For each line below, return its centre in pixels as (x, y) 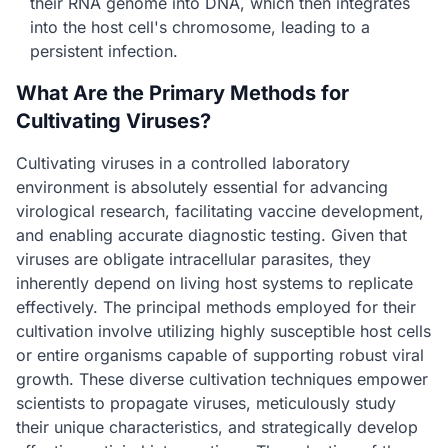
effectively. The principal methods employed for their (216, 307)
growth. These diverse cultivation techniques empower (222, 379)
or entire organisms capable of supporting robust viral (220, 355)
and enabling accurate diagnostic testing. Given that (211, 235)
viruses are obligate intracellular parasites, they (193, 259)
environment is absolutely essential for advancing (202, 187)
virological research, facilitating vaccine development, (220, 211)
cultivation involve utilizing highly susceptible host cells (223, 331)
